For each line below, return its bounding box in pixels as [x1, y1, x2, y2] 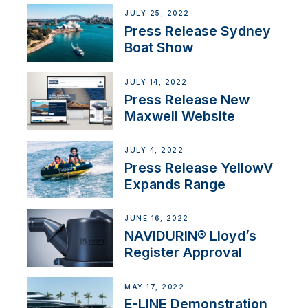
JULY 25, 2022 [124, 10, 190, 18]
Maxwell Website [124, 107, 236, 124]
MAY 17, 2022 [124, 283, 185, 291]
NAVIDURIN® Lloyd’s [124, 228, 257, 245]
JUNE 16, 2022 [124, 214, 189, 223]
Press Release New [124, 91, 250, 108]
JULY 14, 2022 [124, 78, 188, 86]
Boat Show [124, 39, 194, 56]
